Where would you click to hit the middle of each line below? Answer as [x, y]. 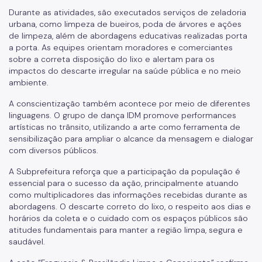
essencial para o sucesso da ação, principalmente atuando [124, 183]
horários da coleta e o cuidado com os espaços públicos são [128, 218]
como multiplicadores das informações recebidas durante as [128, 195]
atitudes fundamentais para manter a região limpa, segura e [126, 230]
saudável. [27, 242]
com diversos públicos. [54, 151]
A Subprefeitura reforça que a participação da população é [125, 172]
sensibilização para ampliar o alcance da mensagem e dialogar [131, 139]
